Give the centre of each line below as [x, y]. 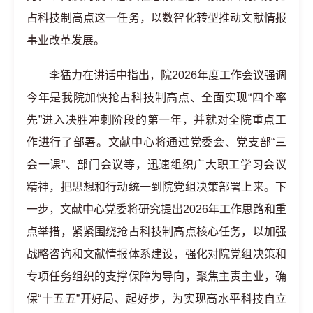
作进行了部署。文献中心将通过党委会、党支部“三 [156, 142]
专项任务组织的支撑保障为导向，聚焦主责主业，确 [156, 276]
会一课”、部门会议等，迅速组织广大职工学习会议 [156, 165]
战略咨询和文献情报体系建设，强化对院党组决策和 [156, 254]
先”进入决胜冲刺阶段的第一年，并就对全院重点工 [156, 120]
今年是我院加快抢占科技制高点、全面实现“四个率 [156, 97]
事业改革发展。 [66, 40]
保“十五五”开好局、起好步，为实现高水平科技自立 [156, 299]
